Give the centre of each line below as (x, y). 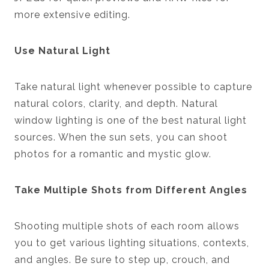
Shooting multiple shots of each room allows (127, 226)
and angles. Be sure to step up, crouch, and (122, 259)
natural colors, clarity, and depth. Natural (116, 103)
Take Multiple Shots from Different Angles (132, 190)
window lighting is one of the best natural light (131, 120)
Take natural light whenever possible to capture (133, 86)
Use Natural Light (64, 50)
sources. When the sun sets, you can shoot (121, 137)
